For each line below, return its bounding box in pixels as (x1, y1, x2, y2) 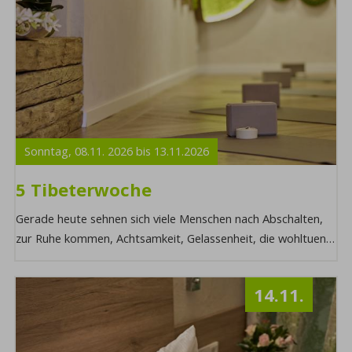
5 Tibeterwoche (16, 178, 152, 202)
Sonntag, (24, 143, 75, 159)
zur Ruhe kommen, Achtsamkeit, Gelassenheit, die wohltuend (16, 230, 334, 247)
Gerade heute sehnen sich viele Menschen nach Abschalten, (16, 211, 324, 227)
